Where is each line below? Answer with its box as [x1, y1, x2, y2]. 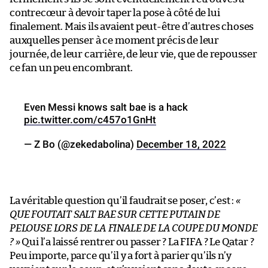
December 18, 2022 [136, 138, 226, 150]
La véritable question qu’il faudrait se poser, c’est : [10, 195, 236, 206]
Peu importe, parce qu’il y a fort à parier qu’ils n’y [10, 250, 232, 261]
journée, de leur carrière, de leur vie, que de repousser [10, 48, 257, 59]
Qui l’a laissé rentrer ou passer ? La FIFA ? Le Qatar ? [20, 236, 254, 247]
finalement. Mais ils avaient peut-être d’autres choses [10, 21, 254, 32]
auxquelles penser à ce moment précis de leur [10, 35, 220, 45]
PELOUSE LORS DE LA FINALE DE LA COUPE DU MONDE [10, 223, 258, 233]
